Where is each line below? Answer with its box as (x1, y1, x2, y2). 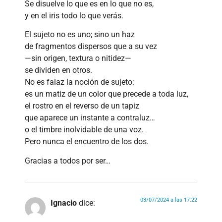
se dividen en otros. (25, 65, 92, 75)
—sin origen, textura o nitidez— (25, 54, 131, 63)
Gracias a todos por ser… (25, 156, 111, 166)
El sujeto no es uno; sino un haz (25, 30, 135, 40)
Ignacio (51, 198, 77, 208)
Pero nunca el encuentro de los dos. (25, 137, 149, 147)
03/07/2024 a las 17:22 (140, 196, 197, 203)
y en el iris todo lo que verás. (25, 10, 123, 20)
